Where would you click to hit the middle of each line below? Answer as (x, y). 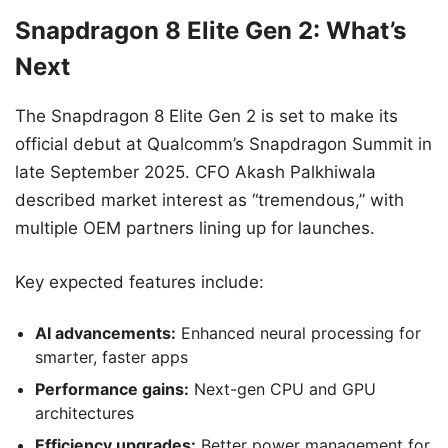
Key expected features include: (139, 281)
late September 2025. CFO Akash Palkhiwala (195, 172)
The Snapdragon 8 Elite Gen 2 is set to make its (206, 116)
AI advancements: (105, 333)
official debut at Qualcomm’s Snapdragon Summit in (223, 144)
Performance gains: (112, 389)
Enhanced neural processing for (298, 333)
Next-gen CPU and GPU (282, 389)
